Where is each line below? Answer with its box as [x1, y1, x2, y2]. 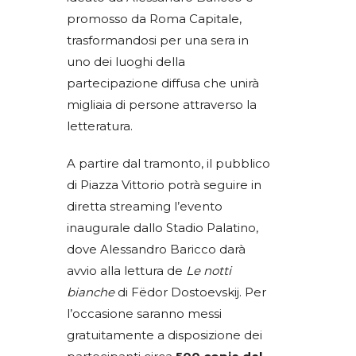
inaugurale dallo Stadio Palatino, [67, 220, 258, 236]
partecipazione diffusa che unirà [67, 75, 259, 91]
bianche [67, 284, 114, 300]
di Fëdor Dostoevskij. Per [114, 284, 266, 300]
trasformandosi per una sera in [67, 33, 249, 48]
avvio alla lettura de [67, 263, 186, 279]
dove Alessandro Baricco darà [67, 242, 246, 257]
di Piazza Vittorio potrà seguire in [67, 177, 261, 193]
